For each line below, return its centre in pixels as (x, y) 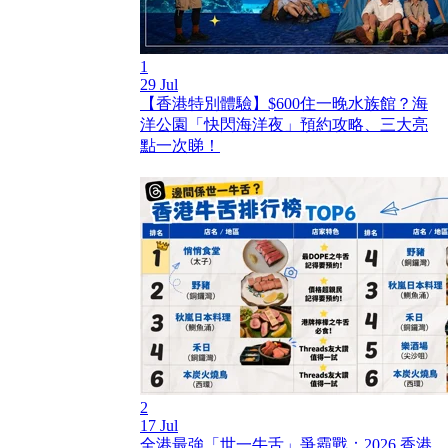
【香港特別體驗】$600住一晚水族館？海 (284, 103)
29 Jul (159, 84)
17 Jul (159, 425)
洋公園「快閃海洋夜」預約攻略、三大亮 (284, 124)
